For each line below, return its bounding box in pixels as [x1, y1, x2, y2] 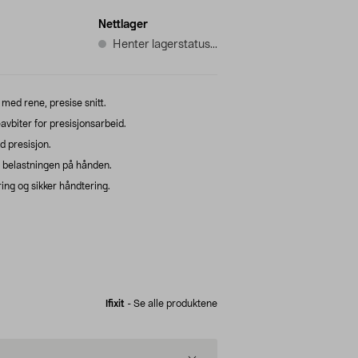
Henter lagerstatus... [113, 38, 217, 50]
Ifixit [105, 298, 125, 308]
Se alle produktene [133, 298, 217, 308]
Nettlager [98, 18, 148, 30]
